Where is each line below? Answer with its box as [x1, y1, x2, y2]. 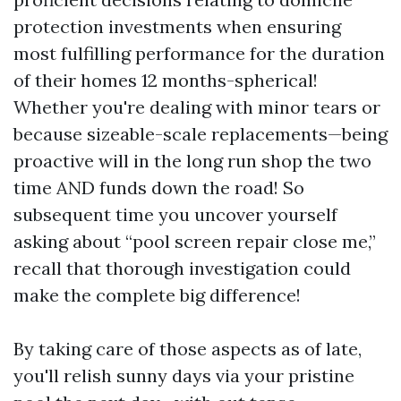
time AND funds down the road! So [13, 176, 304, 199]
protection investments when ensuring [13, 15, 341, 38]
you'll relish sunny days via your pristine [13, 364, 354, 387]
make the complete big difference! [13, 284, 301, 306]
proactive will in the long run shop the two [13, 149, 371, 172]
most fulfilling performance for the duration [13, 42, 385, 64]
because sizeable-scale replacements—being [13, 123, 388, 145]
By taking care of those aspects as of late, [13, 337, 362, 360]
